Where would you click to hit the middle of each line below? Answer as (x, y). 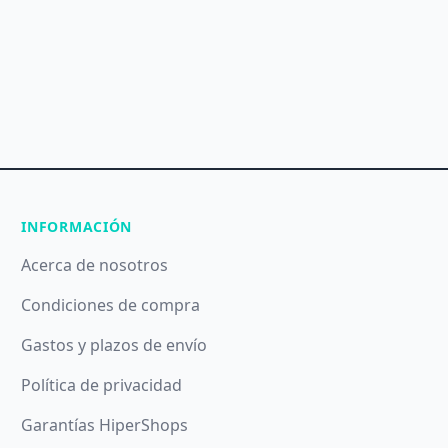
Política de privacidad (102, 385)
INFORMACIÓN (77, 227)
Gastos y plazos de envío (114, 345)
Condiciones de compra (111, 305)
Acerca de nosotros (95, 265)
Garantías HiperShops (105, 425)
